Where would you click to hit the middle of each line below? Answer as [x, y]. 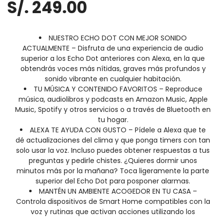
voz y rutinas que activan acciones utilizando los [113, 211]
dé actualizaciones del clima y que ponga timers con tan [113, 140]
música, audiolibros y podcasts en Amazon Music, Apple [113, 99]
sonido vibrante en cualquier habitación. [113, 79]
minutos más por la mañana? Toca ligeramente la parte [113, 171]
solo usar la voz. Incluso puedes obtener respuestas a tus [113, 150]
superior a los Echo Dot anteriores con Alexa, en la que [113, 58]
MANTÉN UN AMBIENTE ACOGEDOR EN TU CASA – [118, 191]
